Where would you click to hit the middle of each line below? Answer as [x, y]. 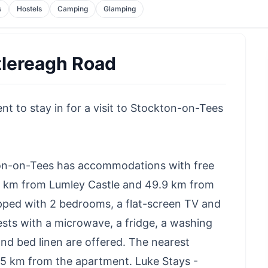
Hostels [30, 8]
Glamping [120, 8]
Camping [73, 8]
